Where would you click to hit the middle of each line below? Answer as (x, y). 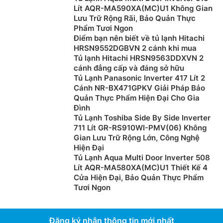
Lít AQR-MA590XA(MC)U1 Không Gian (143, 8)
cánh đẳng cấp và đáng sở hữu (129, 68)
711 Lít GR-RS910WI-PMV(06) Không (140, 128)
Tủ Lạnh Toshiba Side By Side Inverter (142, 118)
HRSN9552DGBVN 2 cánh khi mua (135, 48)
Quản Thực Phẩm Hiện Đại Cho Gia (137, 98)
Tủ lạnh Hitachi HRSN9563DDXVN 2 (139, 58)
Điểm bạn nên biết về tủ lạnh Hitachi (139, 38)
